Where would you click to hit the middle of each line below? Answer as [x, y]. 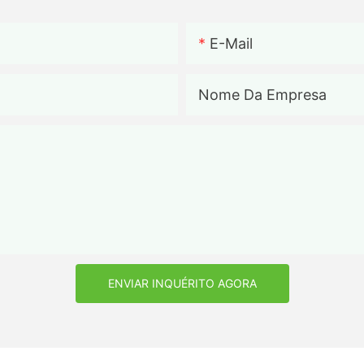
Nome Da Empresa [262, 94]
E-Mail [231, 43]
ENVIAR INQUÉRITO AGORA [182, 283]
